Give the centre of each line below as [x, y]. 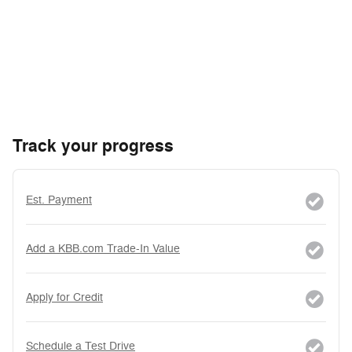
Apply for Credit [64, 297]
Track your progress [93, 146]
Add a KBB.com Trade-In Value [103, 248]
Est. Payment [59, 200]
